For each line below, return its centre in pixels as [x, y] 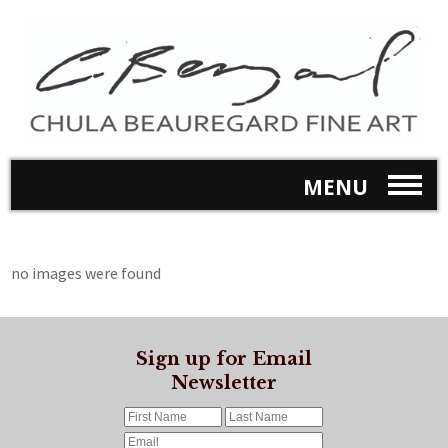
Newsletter [224, 382]
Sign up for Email [224, 358]
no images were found [86, 272]
